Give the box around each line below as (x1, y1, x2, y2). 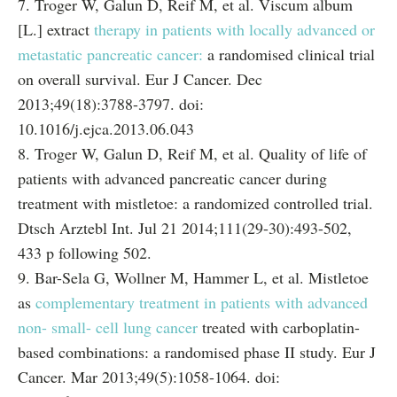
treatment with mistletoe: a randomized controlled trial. (18, 192, 373, 214)
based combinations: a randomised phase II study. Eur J (18, 341, 376, 362)
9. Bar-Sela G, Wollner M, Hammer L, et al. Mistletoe (18, 267, 369, 288)
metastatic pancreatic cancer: (18, 43, 203, 65)
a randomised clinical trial (203, 43, 375, 65)
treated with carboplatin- (198, 316, 360, 338)
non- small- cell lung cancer (18, 316, 198, 338)
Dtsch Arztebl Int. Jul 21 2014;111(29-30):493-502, (18, 217, 352, 238)
